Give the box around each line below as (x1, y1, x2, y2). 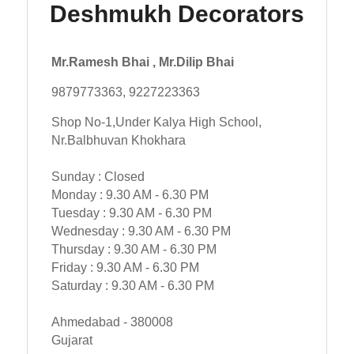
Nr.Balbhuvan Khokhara (51, 132, 186, 147)
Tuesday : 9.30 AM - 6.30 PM (51, 205, 212, 220)
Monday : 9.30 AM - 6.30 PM (51, 186, 209, 201)
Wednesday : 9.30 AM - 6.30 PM (51, 223, 231, 238)
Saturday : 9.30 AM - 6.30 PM (51, 277, 214, 292)
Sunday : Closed (51, 168, 145, 183)
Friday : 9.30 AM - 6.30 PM (51, 259, 199, 274)
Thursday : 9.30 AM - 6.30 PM (51, 241, 217, 256)
